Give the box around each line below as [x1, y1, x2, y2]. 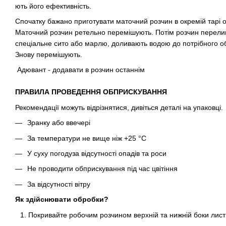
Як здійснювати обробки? [15, 195, 108, 204]
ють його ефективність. [15, 2, 91, 10]
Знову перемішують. [15, 50, 82, 59]
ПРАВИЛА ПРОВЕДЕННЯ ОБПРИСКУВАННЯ [15, 88, 167, 96]
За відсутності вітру [27, 180, 90, 188]
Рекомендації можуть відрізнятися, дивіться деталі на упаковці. [15, 103, 223, 111]
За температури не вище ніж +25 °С [27, 134, 146, 142]
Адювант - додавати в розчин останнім [15, 66, 145, 74]
